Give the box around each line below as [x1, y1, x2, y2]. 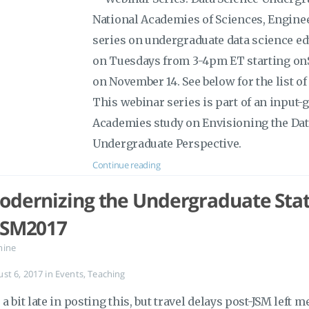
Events [54, 268, 83, 280]
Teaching [88, 268, 126, 280]
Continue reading [92, 158, 161, 171]
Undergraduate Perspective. [92, 136, 242, 150]
